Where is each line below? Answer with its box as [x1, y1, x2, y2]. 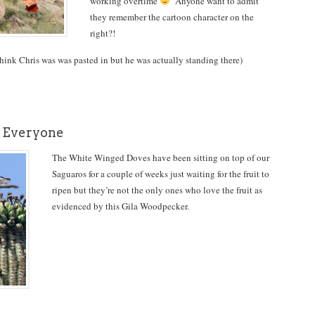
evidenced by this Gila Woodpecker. [52, 200, 189, 212]
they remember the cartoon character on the [90, 11, 254, 23]
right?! [90, 27, 115, 39]
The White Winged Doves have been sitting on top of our [52, 151, 269, 164]
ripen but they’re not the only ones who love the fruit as [52, 184, 262, 196]
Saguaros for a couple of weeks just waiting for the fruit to [52, 167, 269, 180]
